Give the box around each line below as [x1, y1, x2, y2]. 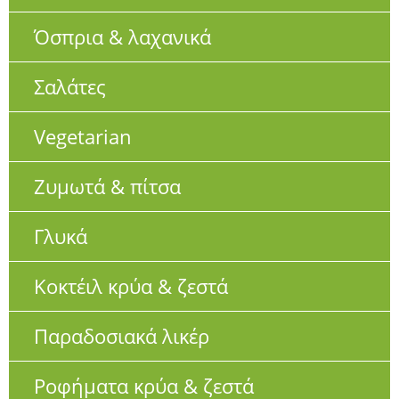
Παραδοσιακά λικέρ [34, 322, 209, 349]
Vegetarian [34, 122, 132, 150]
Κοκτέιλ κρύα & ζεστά [34, 272, 228, 299]
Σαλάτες [34, 72, 106, 100]
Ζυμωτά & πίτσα [34, 172, 181, 199]
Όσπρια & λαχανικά [34, 22, 211, 50]
